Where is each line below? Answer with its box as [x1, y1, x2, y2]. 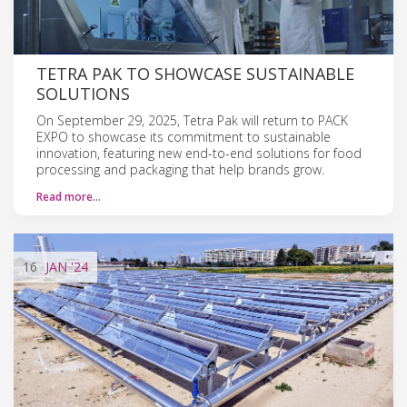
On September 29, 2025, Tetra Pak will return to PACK [36, 111, 348, 129]
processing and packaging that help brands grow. [36, 160, 324, 178]
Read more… [36, 188, 101, 204]
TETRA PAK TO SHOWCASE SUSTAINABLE [36, 62, 354, 84]
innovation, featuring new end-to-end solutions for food [36, 144, 362, 162]
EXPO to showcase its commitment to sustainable [36, 127, 331, 145]
